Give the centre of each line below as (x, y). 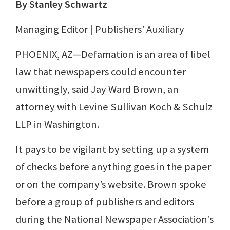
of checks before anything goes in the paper (113, 167)
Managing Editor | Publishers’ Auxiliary (100, 30)
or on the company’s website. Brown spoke (111, 185)
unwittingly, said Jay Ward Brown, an (97, 90)
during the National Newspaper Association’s (114, 219)
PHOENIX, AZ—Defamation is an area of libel (113, 55)
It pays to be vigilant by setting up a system (112, 150)
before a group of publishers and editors (105, 202)
